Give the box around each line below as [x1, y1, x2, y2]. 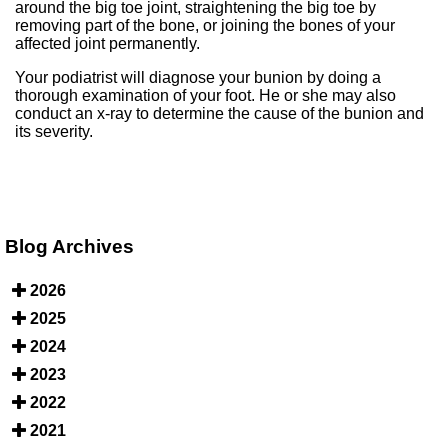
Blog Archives [5, 235, 134, 257]
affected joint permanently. [15, 34, 200, 52]
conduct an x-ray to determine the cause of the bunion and [15, 104, 424, 122]
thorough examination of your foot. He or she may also [15, 86, 396, 104]
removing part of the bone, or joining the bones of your [15, 16, 395, 34]
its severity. [15, 122, 93, 140]
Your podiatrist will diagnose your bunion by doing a [15, 68, 381, 86]
